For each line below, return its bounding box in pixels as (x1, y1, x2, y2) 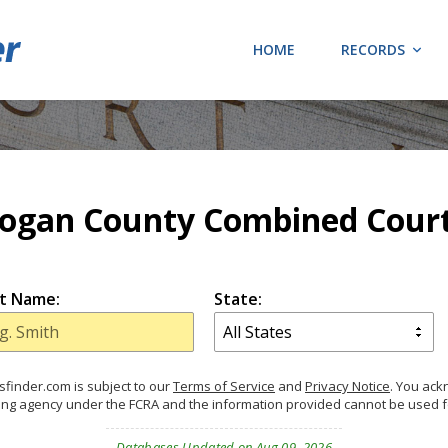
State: (214, 288, 262, 310)
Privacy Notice (305, 377, 390, 395)
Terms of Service (173, 377, 275, 395)
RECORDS (341, 40, 405, 59)
